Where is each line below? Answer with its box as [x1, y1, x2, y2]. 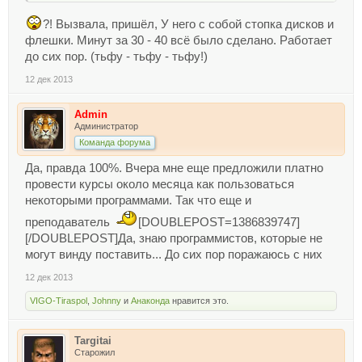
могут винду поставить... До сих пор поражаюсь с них [25, 247, 322, 261]
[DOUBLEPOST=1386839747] [138, 215, 300, 229]
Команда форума [79, 137, 150, 147]
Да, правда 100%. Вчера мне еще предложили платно [25, 161, 323, 175]
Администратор [74, 120, 138, 131]
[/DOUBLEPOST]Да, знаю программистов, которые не [25, 231, 322, 245]
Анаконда [131, 295, 170, 305]
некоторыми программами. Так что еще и [25, 193, 251, 207]
